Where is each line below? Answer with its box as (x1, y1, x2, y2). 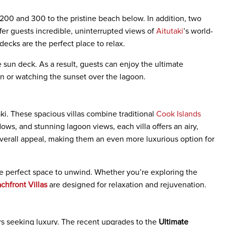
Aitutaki (156, 27, 183, 35)
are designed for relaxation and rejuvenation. (47, 181, 206, 189)
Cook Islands (156, 110, 201, 118)
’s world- (183, 27, 213, 35)
